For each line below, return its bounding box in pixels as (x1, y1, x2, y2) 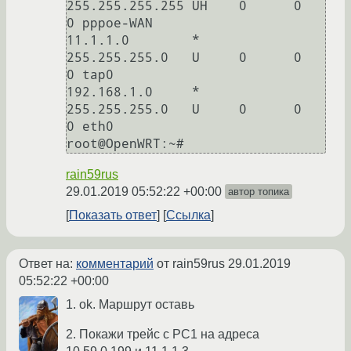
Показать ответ (69, 208, 157, 223)
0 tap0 (67, 67, 114, 83)
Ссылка (166, 208, 211, 223)
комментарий (76, 257, 154, 271)
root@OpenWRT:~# (67, 136, 184, 152)
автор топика (228, 186, 289, 198)
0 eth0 (67, 119, 114, 135)
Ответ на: (19, 257, 76, 271)
